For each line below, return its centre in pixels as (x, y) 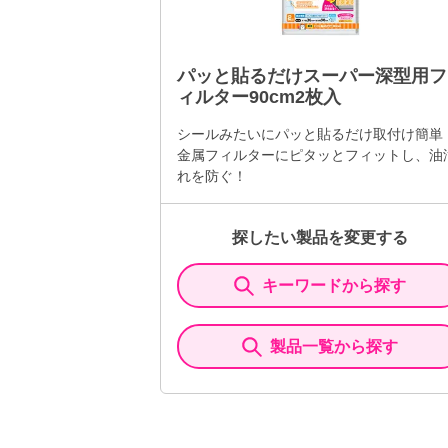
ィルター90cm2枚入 (259, 97)
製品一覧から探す (334, 346)
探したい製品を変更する (320, 237)
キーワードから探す (334, 285)
